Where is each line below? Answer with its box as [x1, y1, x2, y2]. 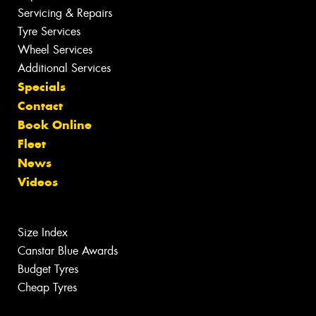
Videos [18, 174, 58, 190]
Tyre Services [18, 24, 80, 39]
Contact [18, 98, 63, 114]
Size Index [18, 225, 68, 241]
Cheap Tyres [18, 280, 77, 296]
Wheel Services [18, 42, 92, 58]
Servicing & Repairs [18, 6, 112, 21]
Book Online [18, 117, 92, 133]
